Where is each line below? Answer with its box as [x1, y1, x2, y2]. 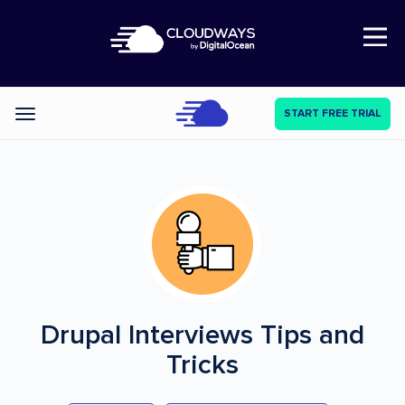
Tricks [166, 352, 239, 379]
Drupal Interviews [41, 322, 260, 349]
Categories [24, 108, 92, 123]
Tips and [260, 322, 364, 349]
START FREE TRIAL [284, 108, 381, 119]
